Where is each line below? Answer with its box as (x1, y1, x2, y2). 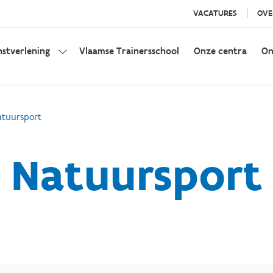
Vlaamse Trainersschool (79, 45, 179, 57)
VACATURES (193, 8, 237, 18)
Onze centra (194, 45, 247, 57)
